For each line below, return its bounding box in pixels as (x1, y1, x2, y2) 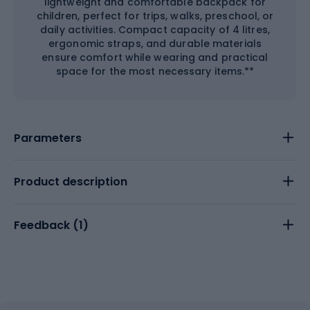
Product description (14, 174, 127, 190)
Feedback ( (14, 217, 79, 233)
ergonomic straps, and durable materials (48, 37, 262, 51)
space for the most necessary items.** (55, 64, 255, 78)
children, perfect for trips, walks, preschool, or (36, 9, 274, 23)
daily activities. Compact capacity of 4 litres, (40, 23, 270, 37)
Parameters (14, 130, 82, 146)
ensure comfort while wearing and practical (42, 51, 268, 64)
